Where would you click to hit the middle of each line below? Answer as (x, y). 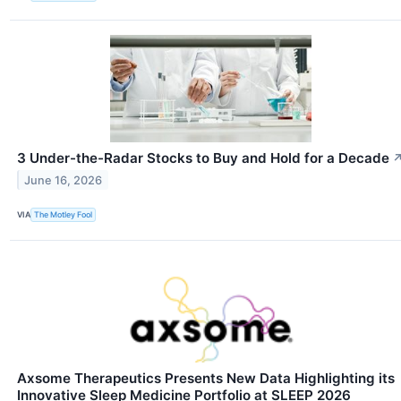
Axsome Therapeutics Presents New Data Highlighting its (206, 378)
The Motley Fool (64, 215)
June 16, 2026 (64, 180)
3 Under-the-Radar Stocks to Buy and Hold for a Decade (203, 158)
